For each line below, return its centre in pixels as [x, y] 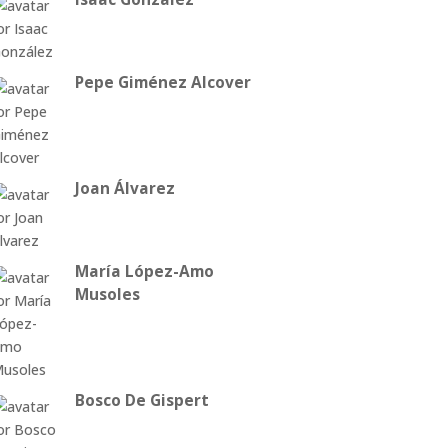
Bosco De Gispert [141, 401]
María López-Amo [144, 272]
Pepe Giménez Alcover [162, 83]
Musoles [107, 295]
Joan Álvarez [124, 189]
